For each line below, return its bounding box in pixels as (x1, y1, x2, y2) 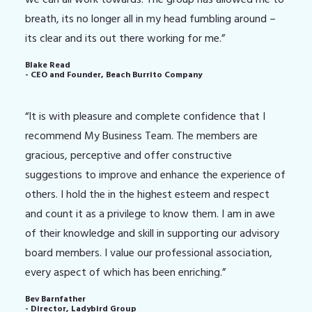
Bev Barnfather (25, 293, 86, 305)
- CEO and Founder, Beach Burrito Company (25, 69, 202, 81)
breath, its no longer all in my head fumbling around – (25, 11, 276, 26)
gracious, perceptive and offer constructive (25, 148, 232, 163)
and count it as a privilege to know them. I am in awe (25, 206, 275, 221)
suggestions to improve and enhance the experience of (25, 167, 286, 182)
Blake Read (25, 59, 70, 71)
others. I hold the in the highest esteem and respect (25, 187, 270, 202)
